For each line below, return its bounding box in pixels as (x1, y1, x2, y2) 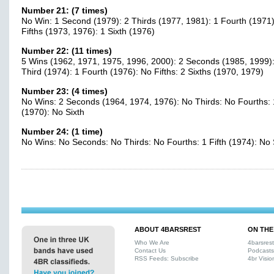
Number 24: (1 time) (21, 127, 103, 136)
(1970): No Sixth (21, 108, 84, 117)
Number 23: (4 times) (21, 87, 108, 96)
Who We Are (135, 239, 169, 246)
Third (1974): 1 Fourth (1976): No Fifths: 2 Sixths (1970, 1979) (21, 67, 264, 76)
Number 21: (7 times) (21, 6, 108, 15)
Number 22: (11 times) (21, 46, 112, 56)
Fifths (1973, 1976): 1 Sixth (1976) (21, 27, 155, 36)
